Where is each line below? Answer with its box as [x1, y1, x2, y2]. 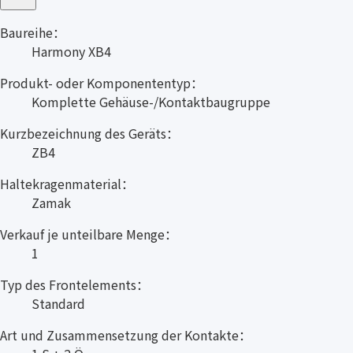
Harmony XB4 [32, 42, 111, 61]
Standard [32, 294, 85, 314]
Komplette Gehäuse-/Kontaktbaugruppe [32, 92, 270, 112]
